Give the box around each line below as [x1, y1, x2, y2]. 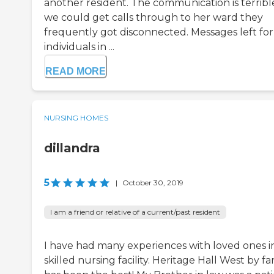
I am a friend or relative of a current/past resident [50, 207, 220, 217]
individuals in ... [44, 41, 114, 53]
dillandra [44, 141, 100, 156]
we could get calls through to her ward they [44, 12, 263, 24]
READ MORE [45, 66, 106, 77]
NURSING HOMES [44, 113, 108, 123]
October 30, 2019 [122, 178, 183, 188]
